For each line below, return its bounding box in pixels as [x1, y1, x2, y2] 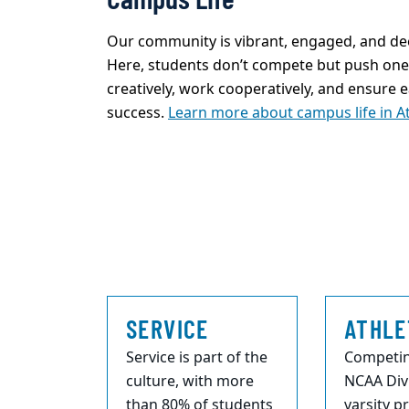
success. [107, 102, 164, 125]
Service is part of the [126, 347, 267, 370]
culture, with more [126, 371, 254, 393]
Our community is [107, 31, 231, 54]
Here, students [107, 55, 209, 78]
